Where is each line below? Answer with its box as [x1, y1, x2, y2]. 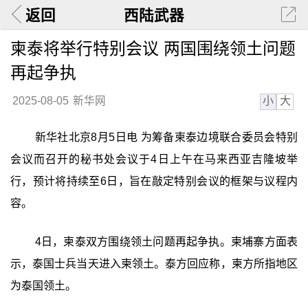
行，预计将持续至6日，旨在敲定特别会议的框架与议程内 [10, 175, 298, 188]
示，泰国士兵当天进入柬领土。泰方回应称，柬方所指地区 [10, 257, 298, 269]
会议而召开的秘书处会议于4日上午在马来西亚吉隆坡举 [10, 153, 298, 166]
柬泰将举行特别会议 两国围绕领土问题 [10, 38, 296, 58]
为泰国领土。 [10, 279, 76, 291]
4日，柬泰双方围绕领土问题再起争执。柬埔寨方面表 [34, 235, 298, 247]
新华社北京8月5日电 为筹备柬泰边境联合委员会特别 [34, 131, 298, 144]
